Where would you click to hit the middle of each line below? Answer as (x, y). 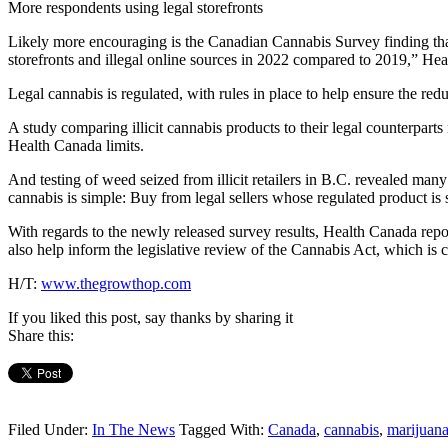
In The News (133, 429)
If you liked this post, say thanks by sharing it (150, 317)
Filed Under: (50, 429)
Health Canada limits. (76, 145)
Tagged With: (223, 429)
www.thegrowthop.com (116, 283)
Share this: (41, 335)
